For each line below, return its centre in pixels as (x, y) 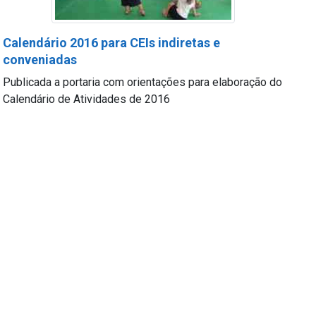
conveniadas (40, 60)
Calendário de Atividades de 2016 (87, 99)
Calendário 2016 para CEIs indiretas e (112, 43)
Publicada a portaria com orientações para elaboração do (143, 82)
